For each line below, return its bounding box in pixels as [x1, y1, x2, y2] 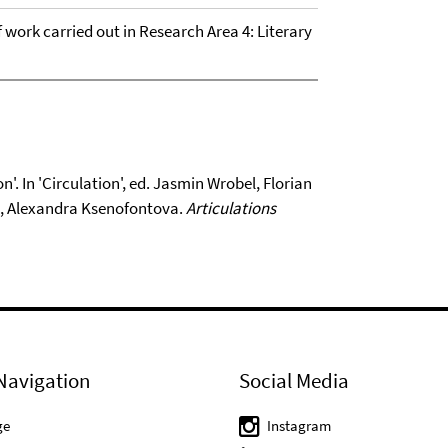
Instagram [267, 415, 331, 435]
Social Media [239, 366, 349, 394]
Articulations [186, 196, 276, 219]
